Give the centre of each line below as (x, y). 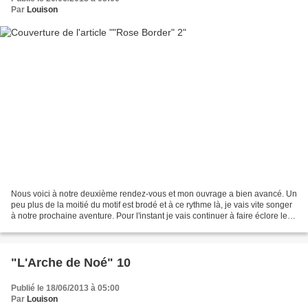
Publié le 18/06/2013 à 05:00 (65, 288)
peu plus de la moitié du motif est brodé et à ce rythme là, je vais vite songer (152, 205)
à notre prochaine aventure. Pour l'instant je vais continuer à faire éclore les (151, 216)
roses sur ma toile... (47, 227)
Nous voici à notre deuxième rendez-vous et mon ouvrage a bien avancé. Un (154, 194)
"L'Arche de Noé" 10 (71, 262)
